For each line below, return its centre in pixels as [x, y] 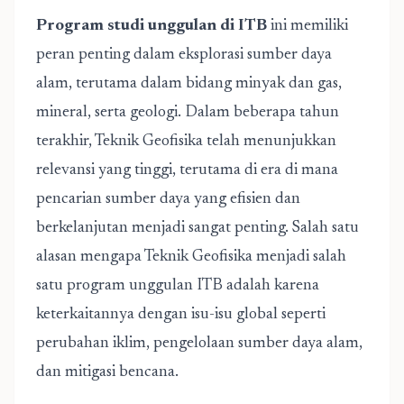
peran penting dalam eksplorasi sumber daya [184, 55]
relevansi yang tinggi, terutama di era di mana [187, 170]
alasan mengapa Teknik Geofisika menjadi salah [191, 257]
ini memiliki [308, 26]
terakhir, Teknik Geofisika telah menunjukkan [186, 142]
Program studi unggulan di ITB [151, 26]
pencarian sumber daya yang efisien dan [168, 199]
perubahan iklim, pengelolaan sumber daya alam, [199, 344]
